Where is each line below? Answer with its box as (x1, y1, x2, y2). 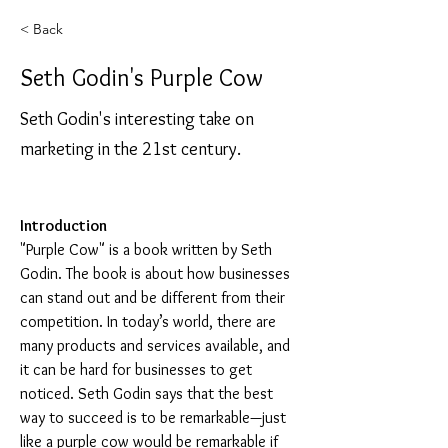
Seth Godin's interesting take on (20, 108, 254, 130)
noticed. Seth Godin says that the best (20, 384, 277, 403)
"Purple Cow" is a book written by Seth (20, 240, 276, 259)
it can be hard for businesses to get (20, 360, 256, 379)
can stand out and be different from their (20, 288, 289, 307)
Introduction (20, 216, 107, 235)
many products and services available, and (20, 336, 294, 355)
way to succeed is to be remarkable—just (20, 408, 290, 427)
